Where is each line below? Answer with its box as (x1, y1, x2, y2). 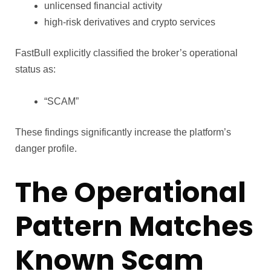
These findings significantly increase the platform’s (15, 127, 231, 138)
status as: (15, 64, 56, 75)
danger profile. (15, 143, 77, 154)
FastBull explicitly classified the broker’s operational (15, 48, 238, 59)
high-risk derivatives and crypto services (44, 17, 215, 28)
